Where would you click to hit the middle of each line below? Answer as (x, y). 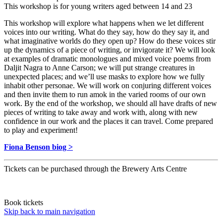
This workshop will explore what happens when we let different (104, 23)
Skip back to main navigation (50, 212)
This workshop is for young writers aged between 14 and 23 (98, 6)
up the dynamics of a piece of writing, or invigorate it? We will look (110, 50)
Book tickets (24, 203)
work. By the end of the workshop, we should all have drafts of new (111, 104)
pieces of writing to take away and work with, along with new (101, 112)
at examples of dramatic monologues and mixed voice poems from (107, 59)
